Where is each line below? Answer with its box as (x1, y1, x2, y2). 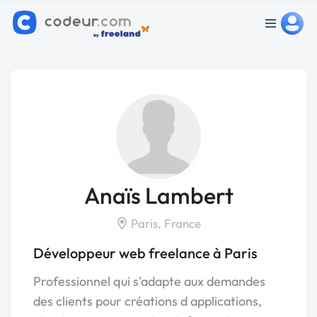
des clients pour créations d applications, (33, 293, 262, 309)
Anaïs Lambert (83, 181, 234, 209)
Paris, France (128, 216, 201, 231)
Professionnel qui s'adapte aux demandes (33, 273, 265, 289)
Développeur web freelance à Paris (33, 244, 258, 262)
